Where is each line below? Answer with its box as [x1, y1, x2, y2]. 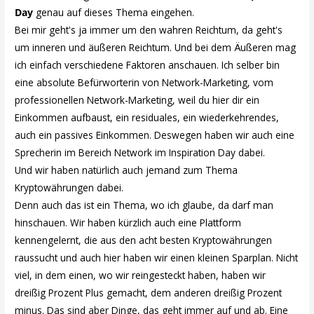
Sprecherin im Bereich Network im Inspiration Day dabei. [15, 146, 266, 160]
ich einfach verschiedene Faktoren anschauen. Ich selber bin [15, 58, 280, 72]
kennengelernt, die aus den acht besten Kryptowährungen [15, 233, 273, 247]
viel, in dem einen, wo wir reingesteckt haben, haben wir [15, 268, 266, 282]
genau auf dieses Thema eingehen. [33, 6, 195, 20]
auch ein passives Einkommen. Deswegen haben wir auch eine [15, 128, 295, 142]
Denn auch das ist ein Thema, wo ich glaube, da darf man [15, 198, 274, 212]
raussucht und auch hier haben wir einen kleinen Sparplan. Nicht [15, 251, 299, 265]
